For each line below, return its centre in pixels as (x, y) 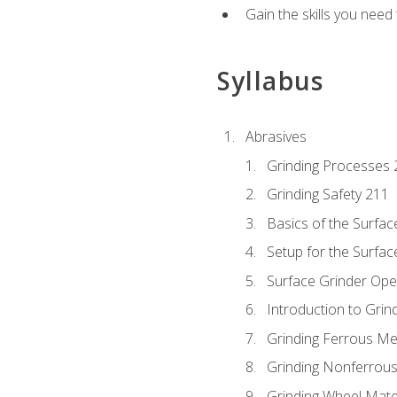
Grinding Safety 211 (327, 195)
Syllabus (270, 80)
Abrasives (276, 136)
